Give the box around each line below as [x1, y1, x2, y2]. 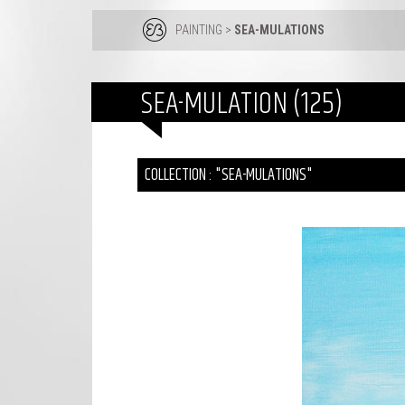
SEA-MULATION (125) [141, 80, 343, 127]
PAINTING [175, 23, 222, 37]
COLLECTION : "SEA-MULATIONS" [145, 163, 313, 188]
